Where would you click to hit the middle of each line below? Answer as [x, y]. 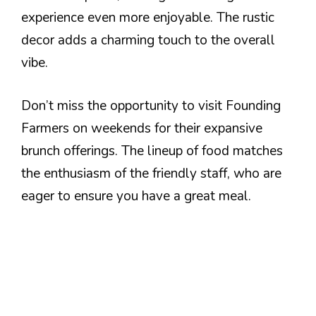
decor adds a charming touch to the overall [148, 41]
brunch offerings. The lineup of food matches [152, 151]
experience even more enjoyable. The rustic [148, 18]
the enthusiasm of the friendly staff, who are [151, 173]
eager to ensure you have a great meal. [136, 196]
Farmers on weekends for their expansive [142, 128]
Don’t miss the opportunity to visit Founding [151, 105]
